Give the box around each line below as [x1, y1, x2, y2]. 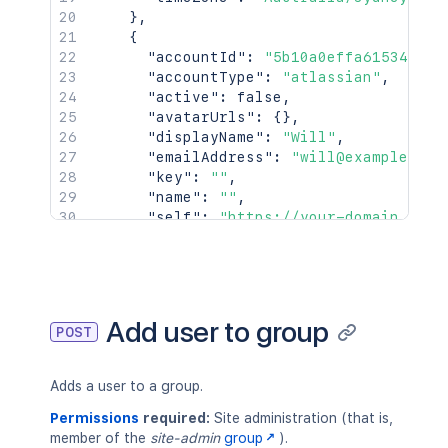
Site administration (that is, [210, 410, 393, 426]
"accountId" [147, 49, 246, 65]
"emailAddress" [147, 149, 273, 165]
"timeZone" [147, 229, 237, 245]
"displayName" [147, 129, 264, 145]
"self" [147, 209, 201, 225]
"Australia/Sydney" [255, 229, 417, 245]
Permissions [50, 410, 139, 426]
